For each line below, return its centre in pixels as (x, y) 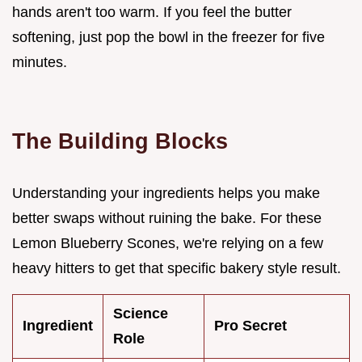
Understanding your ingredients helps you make (166, 193)
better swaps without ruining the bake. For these (167, 218)
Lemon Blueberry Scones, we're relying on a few (168, 243)
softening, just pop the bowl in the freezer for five (168, 37)
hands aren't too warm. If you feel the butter (152, 12)
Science (141, 313)
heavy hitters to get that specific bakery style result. (177, 268)
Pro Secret (250, 325)
